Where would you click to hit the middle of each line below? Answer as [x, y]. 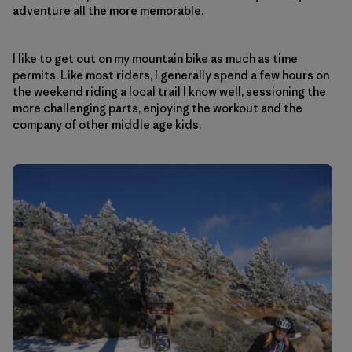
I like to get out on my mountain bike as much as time [155, 59]
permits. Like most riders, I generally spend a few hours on [171, 75]
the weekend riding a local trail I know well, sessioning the [169, 92]
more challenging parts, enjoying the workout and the [158, 108]
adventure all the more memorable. [108, 11]
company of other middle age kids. [107, 125]
